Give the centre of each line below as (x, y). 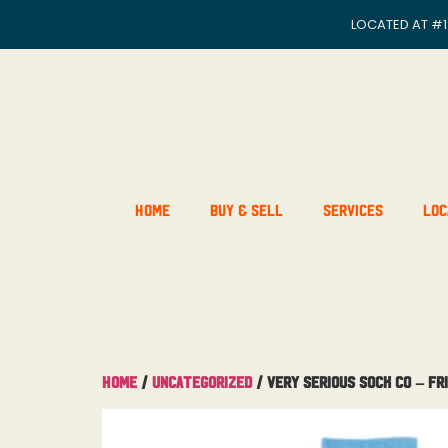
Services (352, 209)
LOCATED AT (391, 24)
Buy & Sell (246, 209)
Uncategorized (202, 381)
